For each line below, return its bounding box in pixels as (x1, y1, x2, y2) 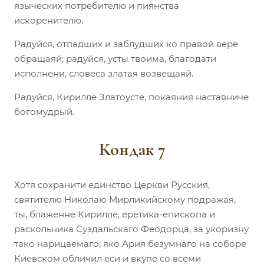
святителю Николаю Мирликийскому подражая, (14, 193, 236, 205)
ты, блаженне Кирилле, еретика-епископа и (14, 208, 215, 220)
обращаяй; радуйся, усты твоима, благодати (14, 52, 216, 64)
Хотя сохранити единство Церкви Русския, (14, 179, 210, 190)
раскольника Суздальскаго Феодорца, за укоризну (14, 223, 249, 235)
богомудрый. (14, 105, 74, 117)
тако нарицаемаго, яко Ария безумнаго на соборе (14, 237, 246, 249)
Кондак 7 (98, 138, 166, 160)
